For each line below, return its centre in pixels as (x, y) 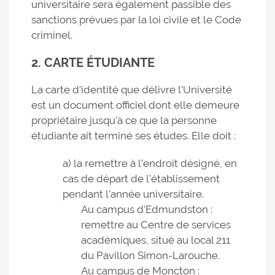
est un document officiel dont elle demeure (135, 105)
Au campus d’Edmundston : (147, 209)
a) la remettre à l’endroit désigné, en (150, 163)
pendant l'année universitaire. (133, 194)
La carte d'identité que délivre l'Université (132, 90)
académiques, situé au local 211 (156, 240)
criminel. (52, 35)
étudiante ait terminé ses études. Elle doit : (134, 136)
